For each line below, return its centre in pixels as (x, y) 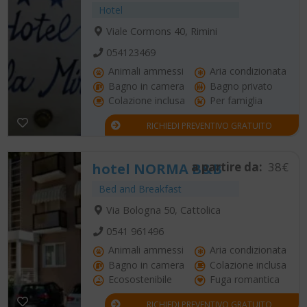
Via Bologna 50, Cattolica (163, 210)
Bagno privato (240, 86)
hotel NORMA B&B (157, 169)
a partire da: (227, 167)
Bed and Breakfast (140, 189)
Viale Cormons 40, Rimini (161, 32)
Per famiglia (235, 101)
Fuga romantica (243, 280)
